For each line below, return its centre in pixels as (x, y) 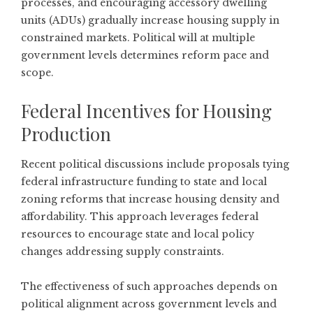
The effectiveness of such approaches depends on (149, 286)
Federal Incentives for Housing (146, 110)
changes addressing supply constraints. (123, 251)
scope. (37, 72)
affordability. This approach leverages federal (140, 216)
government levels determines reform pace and (145, 55)
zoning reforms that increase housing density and (150, 199)
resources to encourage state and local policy (138, 234)
